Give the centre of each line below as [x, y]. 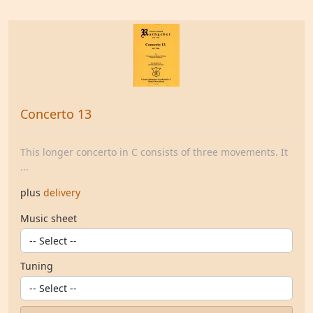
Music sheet [49, 218]
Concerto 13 [56, 114]
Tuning [37, 266]
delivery [62, 192]
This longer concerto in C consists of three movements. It [154, 152]
